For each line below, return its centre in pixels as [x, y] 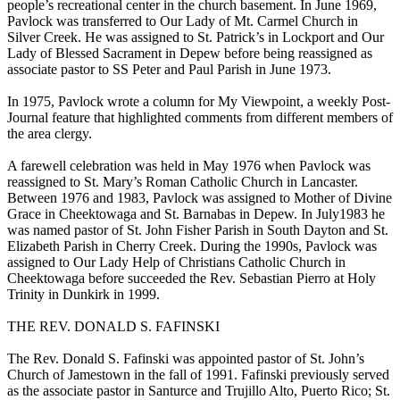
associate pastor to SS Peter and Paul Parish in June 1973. [169, 70]
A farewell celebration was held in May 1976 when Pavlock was [189, 166]
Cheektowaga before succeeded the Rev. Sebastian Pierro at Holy [192, 279]
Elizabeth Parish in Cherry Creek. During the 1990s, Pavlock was [192, 246]
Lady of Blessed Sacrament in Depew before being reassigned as [190, 54]
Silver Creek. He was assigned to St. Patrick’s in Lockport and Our [196, 37]
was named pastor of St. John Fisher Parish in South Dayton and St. [198, 230]
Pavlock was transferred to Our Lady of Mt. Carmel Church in [183, 21]
